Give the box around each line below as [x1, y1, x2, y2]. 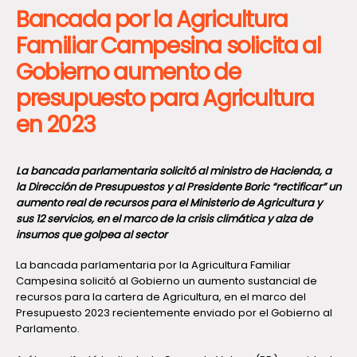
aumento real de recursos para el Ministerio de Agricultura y [16, 194, 322, 210]
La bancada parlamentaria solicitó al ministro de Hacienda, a [16, 163, 331, 178]
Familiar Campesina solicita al [16, 29, 321, 61]
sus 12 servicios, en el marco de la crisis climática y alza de [16, 210, 312, 226]
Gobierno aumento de [16, 56, 241, 88]
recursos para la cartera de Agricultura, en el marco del [16, 289, 306, 305]
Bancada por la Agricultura [16, 3, 288, 35]
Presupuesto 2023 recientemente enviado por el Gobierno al [16, 305, 332, 321]
